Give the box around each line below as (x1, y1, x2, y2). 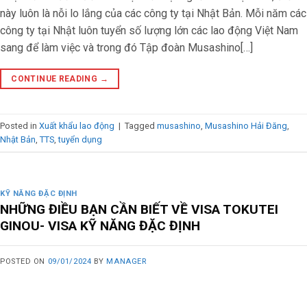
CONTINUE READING (11, 74, 100, 84)
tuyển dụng (58, 134, 102, 145)
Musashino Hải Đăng (205, 120, 287, 131)
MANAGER (106, 257, 147, 267)
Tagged (125, 120, 157, 131)
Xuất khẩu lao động (39, 120, 114, 131)
